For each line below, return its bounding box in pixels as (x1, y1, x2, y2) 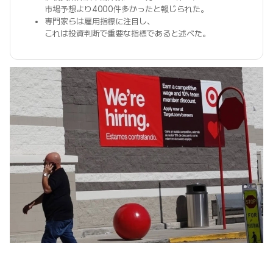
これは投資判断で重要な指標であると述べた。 (44, 29, 210, 38)
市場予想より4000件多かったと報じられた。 (44, 4, 208, 14)
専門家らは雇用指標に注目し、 (44, 16, 155, 26)
